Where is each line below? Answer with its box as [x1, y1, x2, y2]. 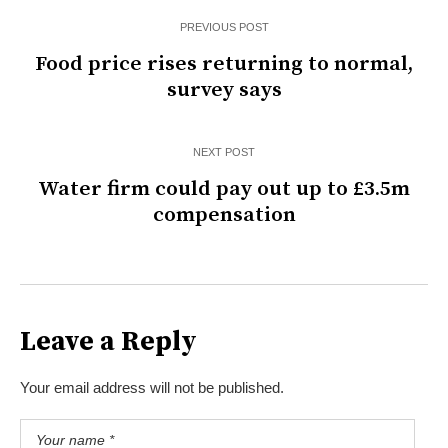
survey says [166, 77, 282, 104]
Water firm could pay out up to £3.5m [38, 176, 410, 203]
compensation [152, 202, 296, 229]
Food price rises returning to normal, [35, 51, 413, 78]
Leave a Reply [20, 325, 197, 360]
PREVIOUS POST [179, 21, 269, 34]
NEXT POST [193, 146, 255, 159]
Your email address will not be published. [20, 379, 284, 397]
